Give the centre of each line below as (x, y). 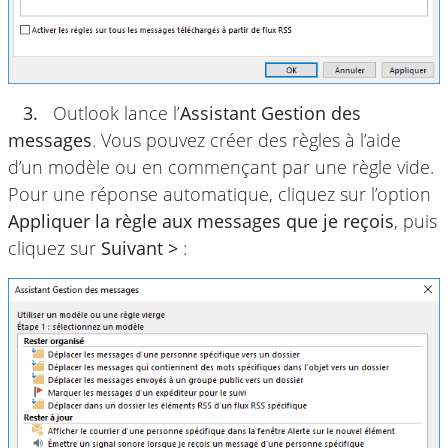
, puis (415, 220)
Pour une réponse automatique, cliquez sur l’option (219, 193)
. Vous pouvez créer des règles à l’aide (246, 139)
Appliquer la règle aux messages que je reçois (201, 220)
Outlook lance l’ (114, 112)
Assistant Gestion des (270, 112)
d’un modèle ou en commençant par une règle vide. (221, 166)
